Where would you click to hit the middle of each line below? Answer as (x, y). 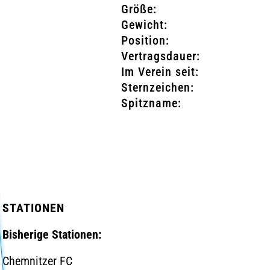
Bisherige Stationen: (52, 234)
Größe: (139, 9)
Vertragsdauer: (161, 56)
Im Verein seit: (160, 72)
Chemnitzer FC (37, 261)
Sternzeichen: (158, 87)
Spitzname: (151, 103)
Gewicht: (144, 25)
